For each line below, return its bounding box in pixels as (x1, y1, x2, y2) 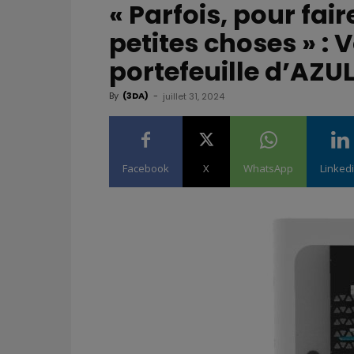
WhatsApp (243, 160, 293, 175)
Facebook (122, 160, 169, 175)
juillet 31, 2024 (163, 89, 224, 103)
